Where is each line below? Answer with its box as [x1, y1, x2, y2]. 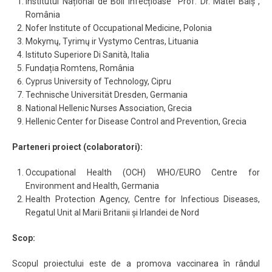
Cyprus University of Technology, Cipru [25, 76, 172, 86]
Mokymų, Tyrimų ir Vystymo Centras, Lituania [25, 36, 199, 46]
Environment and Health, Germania [25, 181, 160, 191]
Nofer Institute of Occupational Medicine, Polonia [25, 23, 212, 33]
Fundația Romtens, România [25, 63, 135, 73]
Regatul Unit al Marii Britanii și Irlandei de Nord [25, 208, 200, 217]
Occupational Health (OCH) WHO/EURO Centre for [25, 168, 260, 177]
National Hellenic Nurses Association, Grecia [25, 103, 192, 113]
